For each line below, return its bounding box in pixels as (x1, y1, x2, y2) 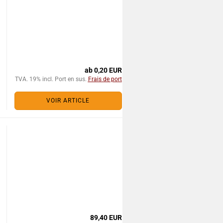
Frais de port (88, 76, 122, 83)
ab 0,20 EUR (84, 66, 122, 74)
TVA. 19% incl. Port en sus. (14, 76, 88, 83)
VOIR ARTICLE (46, 97, 90, 104)
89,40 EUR (90, 214, 122, 222)
